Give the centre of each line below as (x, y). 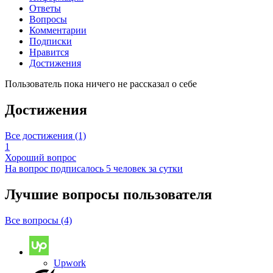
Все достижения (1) (45, 136)
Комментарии (58, 30)
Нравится (49, 52)
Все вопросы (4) (38, 220)
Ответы (45, 9)
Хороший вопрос (41, 158)
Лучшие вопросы (64, 194)
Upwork (70, 263)
